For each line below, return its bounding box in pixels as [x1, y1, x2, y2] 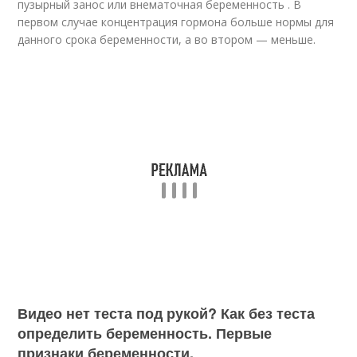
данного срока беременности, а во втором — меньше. [18, 32, 316, 47]
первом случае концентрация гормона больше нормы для [18, 14, 335, 29]
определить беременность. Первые [18, 323, 273, 343]
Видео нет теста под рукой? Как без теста [18, 303, 316, 324]
